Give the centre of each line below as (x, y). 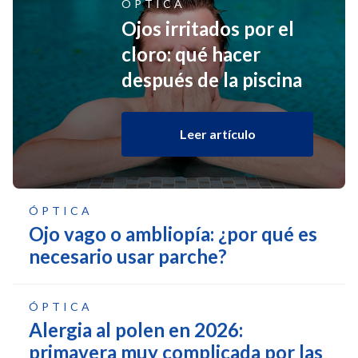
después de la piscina (212, 79)
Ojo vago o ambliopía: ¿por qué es (173, 233)
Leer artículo (217, 133)
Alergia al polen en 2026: (136, 329)
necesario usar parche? (128, 256)
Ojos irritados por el (208, 28)
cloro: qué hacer (191, 54)
